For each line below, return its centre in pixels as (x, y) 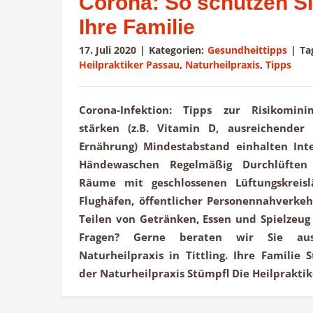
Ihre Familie (137, 27)
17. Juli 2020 (108, 50)
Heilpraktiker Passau (129, 65)
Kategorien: (178, 50)
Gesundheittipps (247, 50)
